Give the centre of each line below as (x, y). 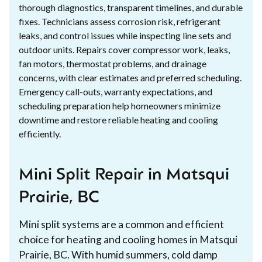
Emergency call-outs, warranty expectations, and (116, 91)
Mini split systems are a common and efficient (121, 224)
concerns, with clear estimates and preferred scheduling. (130, 77)
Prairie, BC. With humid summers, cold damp (118, 254)
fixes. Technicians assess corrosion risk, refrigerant (120, 21)
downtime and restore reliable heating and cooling (118, 119)
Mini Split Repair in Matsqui (124, 175)
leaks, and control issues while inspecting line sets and (125, 35)
